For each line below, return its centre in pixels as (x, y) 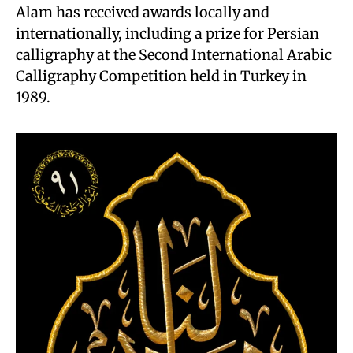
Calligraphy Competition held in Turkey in (161, 76)
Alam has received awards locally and (143, 12)
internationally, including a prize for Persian (167, 33)
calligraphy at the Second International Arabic (174, 55)
